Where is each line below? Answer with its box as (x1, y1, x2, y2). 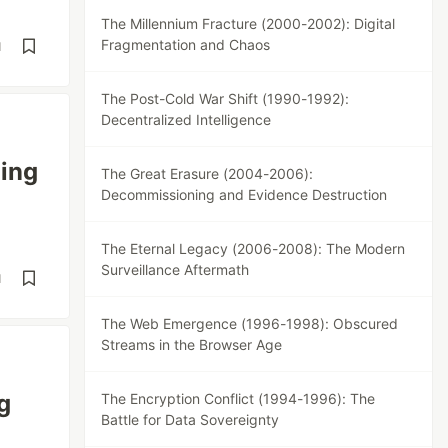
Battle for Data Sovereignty (101, 411, 280, 428)
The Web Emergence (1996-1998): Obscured (101, 315, 399, 332)
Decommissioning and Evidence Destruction (101, 186, 388, 203)
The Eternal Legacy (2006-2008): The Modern (101, 240, 406, 257)
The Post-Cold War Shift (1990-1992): (101, 90, 350, 107)
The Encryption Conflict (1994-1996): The (101, 390, 376, 407)
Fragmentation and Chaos (101, 36, 271, 53)
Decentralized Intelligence (101, 111, 272, 128)
